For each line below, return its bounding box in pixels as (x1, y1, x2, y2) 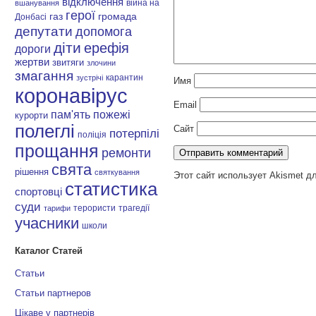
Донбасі (15, 12, 47, 22)
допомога (75, 25, 133, 39)
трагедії (119, 203, 150, 214)
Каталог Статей (15, 245, 83, 256)
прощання (15, 142, 99, 162)
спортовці (15, 186, 63, 198)
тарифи (44, 204, 71, 213)
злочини (87, 59, 116, 68)
